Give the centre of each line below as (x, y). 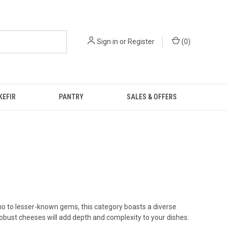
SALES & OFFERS (152, 97)
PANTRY (71, 97)
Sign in (107, 42)
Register (141, 42)
